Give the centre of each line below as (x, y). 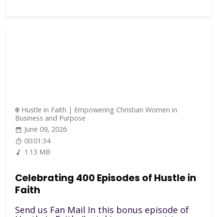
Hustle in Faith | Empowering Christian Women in (100, 109)
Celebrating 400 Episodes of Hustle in (106, 178)
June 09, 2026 (46, 129)
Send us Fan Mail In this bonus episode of (102, 210)
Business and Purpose (51, 118)
